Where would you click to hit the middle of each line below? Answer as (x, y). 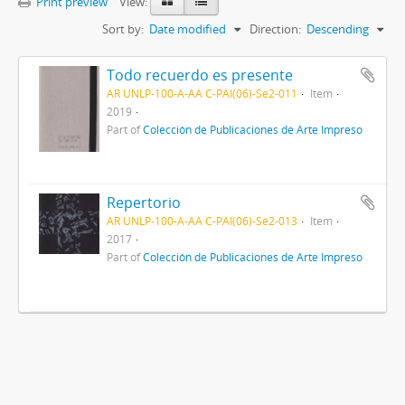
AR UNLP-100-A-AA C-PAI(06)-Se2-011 (202, 94)
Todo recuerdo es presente (199, 75)
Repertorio (143, 203)
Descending (338, 29)
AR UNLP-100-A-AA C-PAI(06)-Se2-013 (202, 221)
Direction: (275, 29)
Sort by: (123, 29)
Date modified (188, 29)
